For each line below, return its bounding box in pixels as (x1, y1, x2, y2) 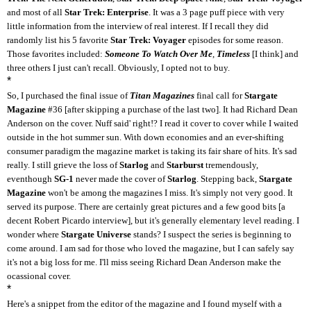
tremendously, (205, 159, 258, 170)
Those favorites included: (7, 48, 105, 59)
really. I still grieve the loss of (7, 159, 119, 170)
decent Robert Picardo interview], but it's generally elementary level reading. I (7, 215, 299, 226)
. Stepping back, (196, 173, 259, 184)
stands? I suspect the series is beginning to (131, 228, 292, 239)
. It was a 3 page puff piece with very (149, 6, 285, 17)
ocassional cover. (7, 270, 71, 281)
